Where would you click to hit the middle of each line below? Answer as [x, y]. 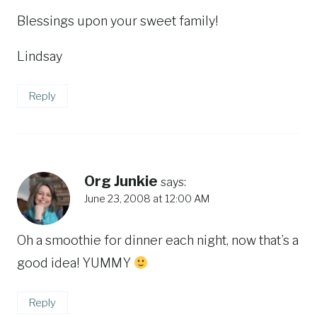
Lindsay [40, 56]
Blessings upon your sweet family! [117, 21]
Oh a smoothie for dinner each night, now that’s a [158, 241]
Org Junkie [121, 181]
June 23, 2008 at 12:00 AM [147, 198]
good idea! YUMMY [75, 263]
